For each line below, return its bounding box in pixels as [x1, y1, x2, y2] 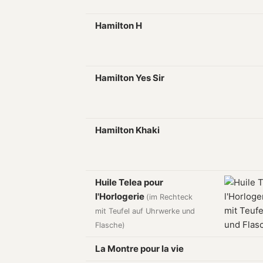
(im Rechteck [146, 193, 193, 201]
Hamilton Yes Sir [95, 72, 164, 83]
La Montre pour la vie [95, 243, 184, 254]
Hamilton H [95, 20, 142, 31]
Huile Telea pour [95, 177, 163, 188]
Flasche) [95, 221, 125, 230]
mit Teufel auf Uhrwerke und [95, 207, 195, 215]
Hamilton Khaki [95, 124, 160, 136]
